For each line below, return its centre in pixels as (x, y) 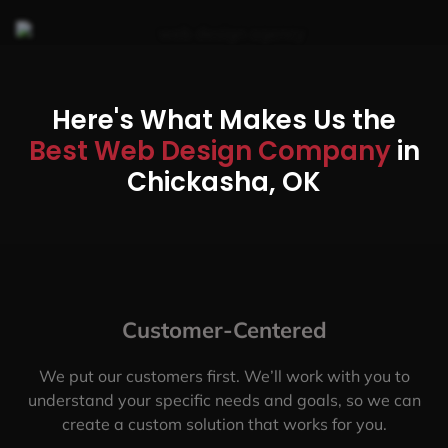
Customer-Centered (224, 329)
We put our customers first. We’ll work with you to (224, 375)
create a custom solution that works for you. (224, 423)
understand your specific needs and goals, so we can (224, 399)
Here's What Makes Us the (224, 119)
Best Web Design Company (212, 150)
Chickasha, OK (224, 181)
